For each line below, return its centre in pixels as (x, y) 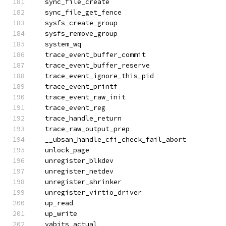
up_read (55, 203)
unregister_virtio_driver (89, 192)
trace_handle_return (79, 118)
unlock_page (63, 150)
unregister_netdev (75, 171)
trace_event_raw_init (81, 97)
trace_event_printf (77, 87)
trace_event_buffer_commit (91, 55)
